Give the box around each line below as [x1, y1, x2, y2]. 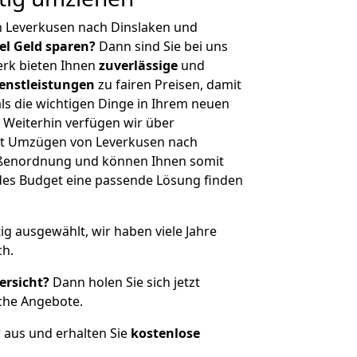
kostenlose [131, 324, 200, 342]
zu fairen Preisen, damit [95, 76, 241, 93]
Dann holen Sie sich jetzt [49, 273, 200, 291]
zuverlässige [99, 57, 178, 74]
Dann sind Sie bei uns [96, 37, 228, 55]
